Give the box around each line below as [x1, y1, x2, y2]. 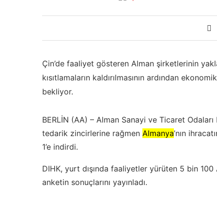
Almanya [142, 128, 174, 139]
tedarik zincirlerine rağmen [42, 128, 142, 139]
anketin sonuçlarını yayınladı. [42, 177, 147, 187]
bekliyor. [42, 87, 73, 97]
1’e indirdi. [42, 142, 78, 152]
